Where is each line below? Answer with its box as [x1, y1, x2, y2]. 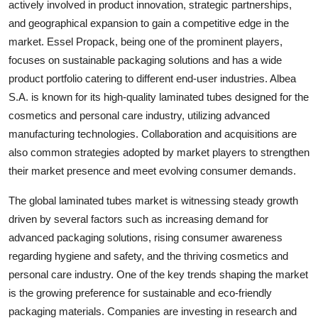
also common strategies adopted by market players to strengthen [9, 146, 309, 158]
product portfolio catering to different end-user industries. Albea [9, 72, 296, 84]
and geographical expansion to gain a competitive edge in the [9, 16, 289, 29]
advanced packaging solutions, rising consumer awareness [9, 231, 283, 243]
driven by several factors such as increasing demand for [9, 212, 268, 225]
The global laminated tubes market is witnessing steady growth [9, 194, 298, 207]
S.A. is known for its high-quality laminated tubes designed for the [9, 90, 309, 103]
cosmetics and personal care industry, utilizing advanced [9, 109, 270, 121]
